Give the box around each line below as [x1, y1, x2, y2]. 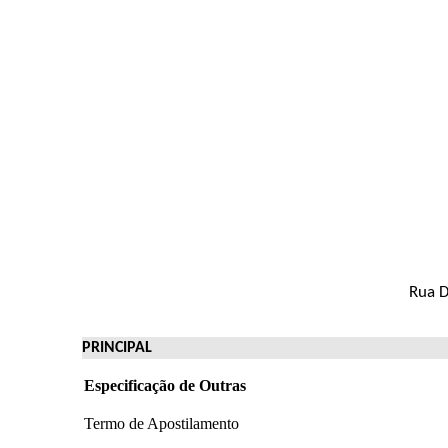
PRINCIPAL [82, 339, 153, 356]
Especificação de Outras [84, 376, 247, 394]
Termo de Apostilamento [84, 414, 240, 432]
